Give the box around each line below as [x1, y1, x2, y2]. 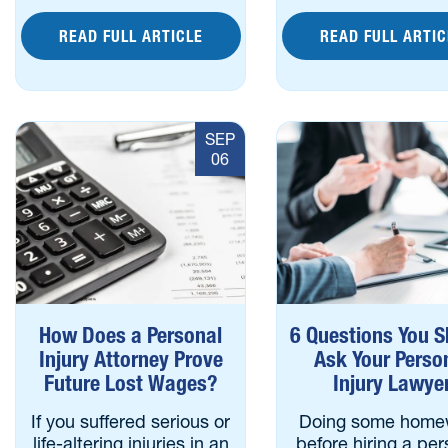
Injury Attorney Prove [38, 346, 223, 373]
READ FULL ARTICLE [58, 26, 203, 46]
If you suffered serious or [31, 410, 231, 433]
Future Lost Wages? [43, 370, 218, 397]
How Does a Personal [39, 322, 223, 349]
